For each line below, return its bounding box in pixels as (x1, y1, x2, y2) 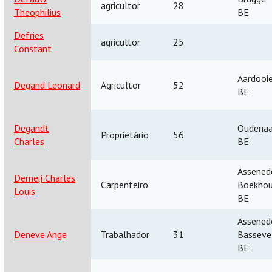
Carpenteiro (101, 178, 148, 191)
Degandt (14, 121, 49, 134)
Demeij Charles (14, 171, 75, 184)
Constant (14, 42, 52, 55)
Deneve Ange (14, 228, 67, 240)
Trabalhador (101, 228, 149, 240)
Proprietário (101, 128, 149, 141)
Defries (14, 29, 44, 41)
